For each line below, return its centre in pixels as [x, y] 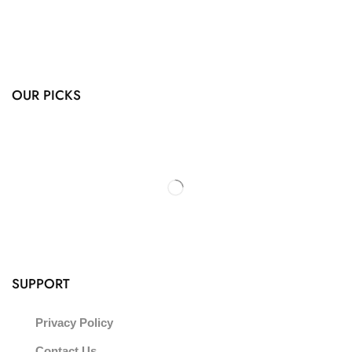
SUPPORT [41, 284]
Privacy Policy [74, 323]
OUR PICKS [46, 95]
